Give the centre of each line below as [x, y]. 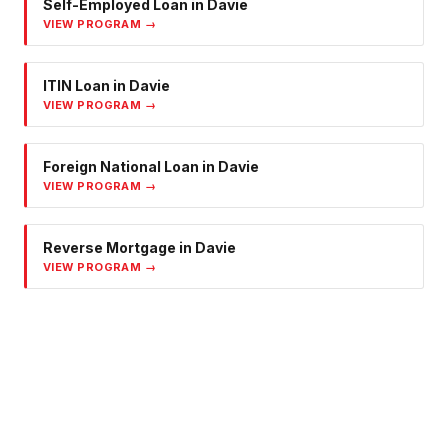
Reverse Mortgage [109, 248]
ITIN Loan [76, 86]
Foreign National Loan [121, 167]
